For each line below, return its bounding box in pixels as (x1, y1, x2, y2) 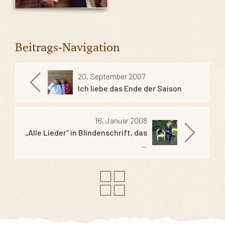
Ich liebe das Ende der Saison (78, 83, 182, 93)
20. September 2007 (78, 71, 145, 81)
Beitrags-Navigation (15, 39, 120, 54)
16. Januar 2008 (95, 115, 147, 125)
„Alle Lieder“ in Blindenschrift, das (26, 127, 147, 137)
